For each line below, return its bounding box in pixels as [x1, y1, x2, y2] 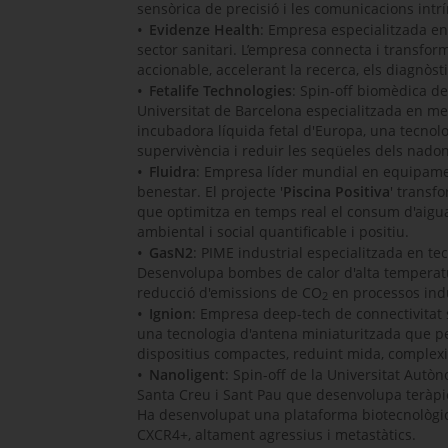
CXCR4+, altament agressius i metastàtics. [137, 424, 416, 444]
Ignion [149, 303, 192, 323]
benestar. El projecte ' [137, 181, 283, 201]
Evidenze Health [149, 19, 260, 39]
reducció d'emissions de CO [137, 282, 322, 302]
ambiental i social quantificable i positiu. [137, 221, 409, 241]
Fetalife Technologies [149, 80, 292, 100]
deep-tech [263, 303, 331, 323]
